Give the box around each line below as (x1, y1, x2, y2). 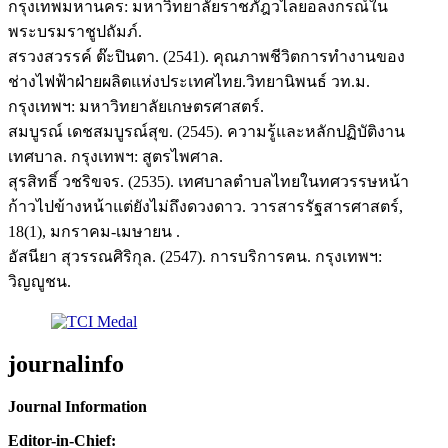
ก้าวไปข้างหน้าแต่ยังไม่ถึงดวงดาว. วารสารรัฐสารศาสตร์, (8, 197, 403, 215)
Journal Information (8, 397, 147, 415)
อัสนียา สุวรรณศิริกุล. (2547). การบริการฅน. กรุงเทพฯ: (8, 247, 382, 265)
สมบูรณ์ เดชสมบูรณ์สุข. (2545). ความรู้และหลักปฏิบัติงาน (8, 122, 405, 140)
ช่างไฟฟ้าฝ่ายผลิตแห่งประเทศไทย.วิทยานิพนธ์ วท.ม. (8, 72, 370, 90)
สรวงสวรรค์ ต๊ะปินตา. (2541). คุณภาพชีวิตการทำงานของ (8, 47, 405, 65)
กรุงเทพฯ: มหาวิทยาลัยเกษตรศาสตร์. (8, 97, 264, 115)
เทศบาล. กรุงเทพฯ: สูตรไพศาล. (8, 147, 223, 165)
